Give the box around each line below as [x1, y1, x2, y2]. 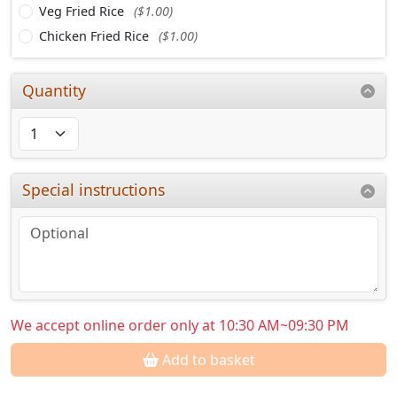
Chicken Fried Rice [39, 27, 152, 44]
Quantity [22, 79, 87, 101]
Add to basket [158, 350, 255, 370]
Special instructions [22, 179, 166, 201]
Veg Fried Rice [39, 2, 128, 19]
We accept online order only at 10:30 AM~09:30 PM [11, 315, 349, 336]
